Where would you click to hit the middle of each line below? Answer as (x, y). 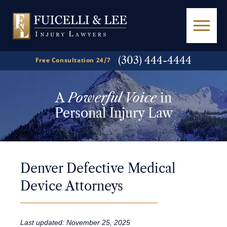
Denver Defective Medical (98, 168)
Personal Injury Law (113, 113)
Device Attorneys (72, 186)
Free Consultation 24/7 (73, 60)
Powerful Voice (112, 98)
